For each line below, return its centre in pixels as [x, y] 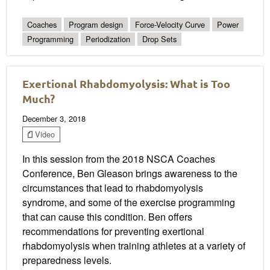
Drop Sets [159, 39]
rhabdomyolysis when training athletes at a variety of [134, 245]
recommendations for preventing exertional [113, 231]
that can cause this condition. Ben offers [107, 216]
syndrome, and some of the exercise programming [129, 202]
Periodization [108, 39]
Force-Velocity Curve [170, 24]
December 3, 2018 [54, 119]
